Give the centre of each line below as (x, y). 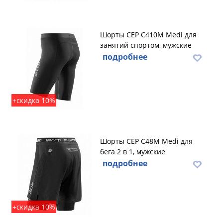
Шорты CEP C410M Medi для (148, 35)
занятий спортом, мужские (146, 45)
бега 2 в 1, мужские (133, 152)
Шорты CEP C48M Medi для (146, 141)
